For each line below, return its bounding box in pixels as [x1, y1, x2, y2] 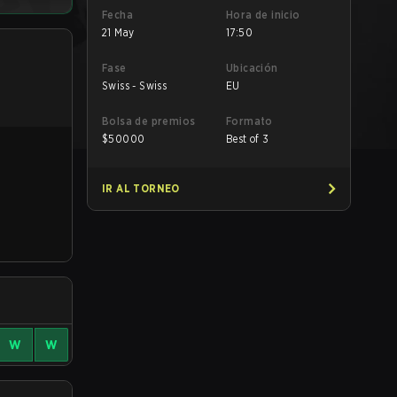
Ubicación [226, 61, 278, 74]
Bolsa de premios [102, 114, 196, 128]
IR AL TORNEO [102, 182, 180, 195]
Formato [226, 114, 273, 128]
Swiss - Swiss [102, 79, 167, 92]
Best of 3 [226, 132, 269, 145]
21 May [102, 26, 135, 39]
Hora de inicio [226, 8, 300, 21]
